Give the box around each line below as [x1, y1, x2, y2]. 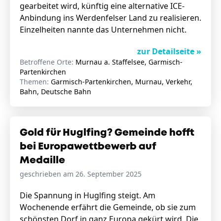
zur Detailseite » [137, 46, 201, 57]
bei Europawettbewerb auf [20, 142, 156, 151]
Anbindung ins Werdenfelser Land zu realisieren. [20, 12, 201, 23]
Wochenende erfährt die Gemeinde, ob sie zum [20, 202, 196, 213]
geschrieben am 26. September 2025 [20, 169, 142, 179]
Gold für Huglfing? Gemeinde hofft [20, 128, 194, 138]
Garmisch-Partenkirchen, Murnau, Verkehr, [51, 77, 192, 86]
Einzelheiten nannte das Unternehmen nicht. [20, 24, 188, 35]
